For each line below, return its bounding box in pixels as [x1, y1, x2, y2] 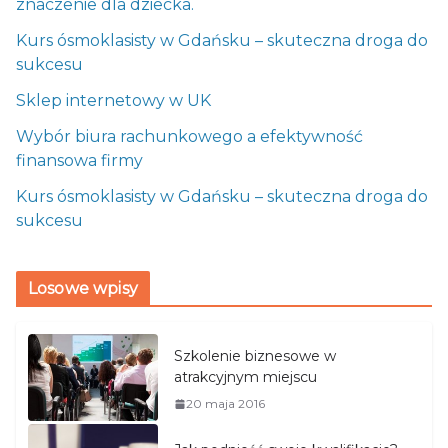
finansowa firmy [16, 151, 143, 171]
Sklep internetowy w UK [16, 91, 211, 111]
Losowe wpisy [28, 279, 138, 299]
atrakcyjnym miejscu [174, 368, 317, 387]
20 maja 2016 [186, 396, 265, 412]
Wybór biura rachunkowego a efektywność [16, 127, 363, 147]
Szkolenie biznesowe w [174, 347, 336, 366]
